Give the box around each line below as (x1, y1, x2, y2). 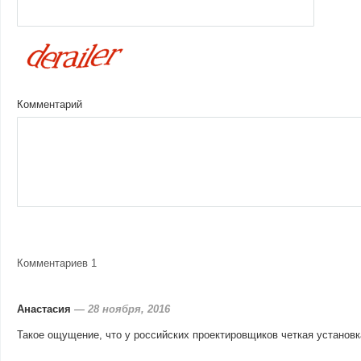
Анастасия (17, 303, 71, 315)
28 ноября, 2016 (88, 303, 170, 315)
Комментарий (17, 98, 82, 110)
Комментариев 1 (17, 257, 97, 269)
